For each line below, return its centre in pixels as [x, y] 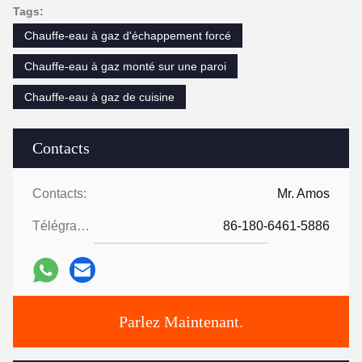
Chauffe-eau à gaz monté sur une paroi [125, 66]
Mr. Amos [303, 194]
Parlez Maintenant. [181, 322]
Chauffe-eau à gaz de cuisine [99, 97]
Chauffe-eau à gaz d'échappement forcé [128, 36]
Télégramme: [83, 226]
